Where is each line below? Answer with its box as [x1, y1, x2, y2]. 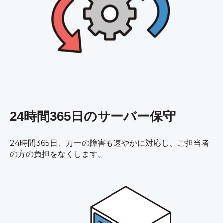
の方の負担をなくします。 [10, 149, 106, 159]
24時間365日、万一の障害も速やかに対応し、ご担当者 [10, 138, 209, 148]
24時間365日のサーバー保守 [10, 109, 176, 124]
